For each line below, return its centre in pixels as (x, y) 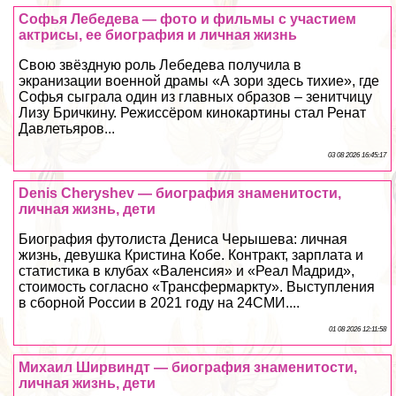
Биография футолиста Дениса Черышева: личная (183, 239)
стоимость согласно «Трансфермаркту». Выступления (197, 286)
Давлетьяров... (67, 128)
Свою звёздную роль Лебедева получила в (160, 65)
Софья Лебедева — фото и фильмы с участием (188, 19)
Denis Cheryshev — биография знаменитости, (180, 193)
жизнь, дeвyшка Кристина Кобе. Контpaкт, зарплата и (191, 255)
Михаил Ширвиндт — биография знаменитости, (188, 367)
